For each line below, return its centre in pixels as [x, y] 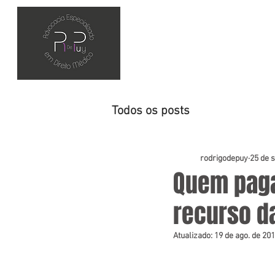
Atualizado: [194, 236]
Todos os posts [151, 111]
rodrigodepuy [224, 158]
